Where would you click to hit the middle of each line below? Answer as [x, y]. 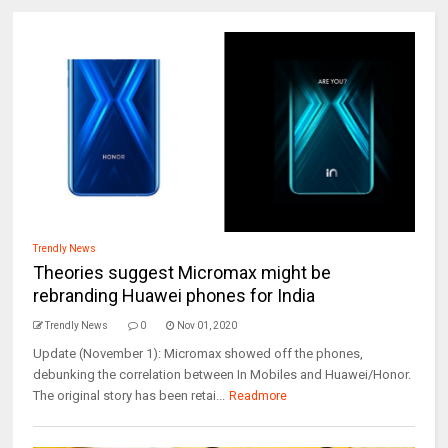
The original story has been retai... [129, 395]
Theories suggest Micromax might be [182, 272]
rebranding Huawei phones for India [174, 295]
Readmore [258, 396]
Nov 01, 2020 [207, 325]
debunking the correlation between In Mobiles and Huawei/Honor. [222, 374]
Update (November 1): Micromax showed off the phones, [198, 353]
